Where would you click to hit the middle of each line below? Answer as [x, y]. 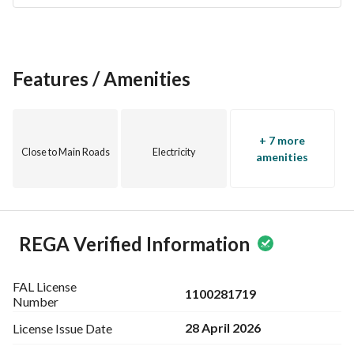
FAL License [45, 286]
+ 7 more [282, 140]
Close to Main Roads [65, 152]
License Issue [48, 328]
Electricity [173, 152]
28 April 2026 [223, 328]
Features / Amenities [102, 79]
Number [36, 301]
